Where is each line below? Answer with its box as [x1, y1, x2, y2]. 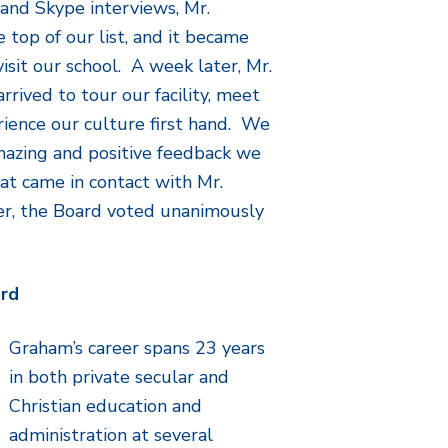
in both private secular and [9, 365, 230, 389]
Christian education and [9, 394, 203, 418]
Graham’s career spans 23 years [9, 336, 266, 360]
